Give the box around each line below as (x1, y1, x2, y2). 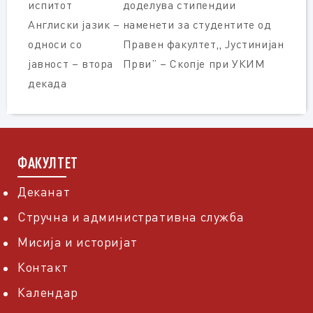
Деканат (17, 184, 71, 199)
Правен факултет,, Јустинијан (122, 37, 284, 51)
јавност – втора (28, 57, 113, 71)
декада (28, 76, 67, 90)
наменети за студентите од (122, 17, 272, 31)
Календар (17, 284, 78, 300)
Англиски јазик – (28, 17, 120, 31)
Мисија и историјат (17, 234, 138, 249)
